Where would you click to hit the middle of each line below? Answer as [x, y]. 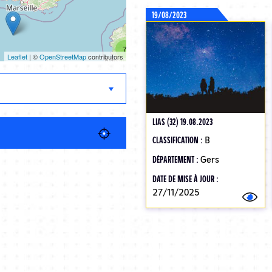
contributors [105, 56]
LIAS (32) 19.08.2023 [182, 121]
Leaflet [18, 56]
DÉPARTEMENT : [176, 159]
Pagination [158, 262]
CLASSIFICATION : [178, 140]
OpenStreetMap [63, 56]
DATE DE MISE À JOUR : [185, 178]
